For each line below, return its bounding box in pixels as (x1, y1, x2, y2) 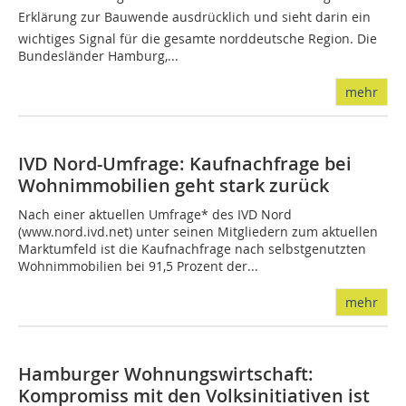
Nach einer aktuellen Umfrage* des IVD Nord (18, 206, 292, 223)
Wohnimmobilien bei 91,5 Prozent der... (18, 257, 258, 275)
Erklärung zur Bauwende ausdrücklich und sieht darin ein (18, 8, 371, 25)
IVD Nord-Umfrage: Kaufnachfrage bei (18, 151, 352, 176)
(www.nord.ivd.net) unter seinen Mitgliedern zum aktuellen (18, 223, 378, 240)
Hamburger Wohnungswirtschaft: (18, 362, 314, 386)
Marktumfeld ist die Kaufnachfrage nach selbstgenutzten (18, 240, 366, 257)
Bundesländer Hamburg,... (18, 47, 179, 64)
